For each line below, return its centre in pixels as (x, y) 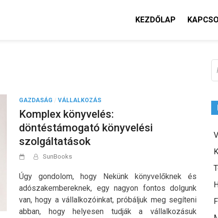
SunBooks (57, 157)
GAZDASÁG (36, 100)
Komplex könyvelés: (66, 114)
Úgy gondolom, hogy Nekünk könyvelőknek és (108, 177)
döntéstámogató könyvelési (86, 128)
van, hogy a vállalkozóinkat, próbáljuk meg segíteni (108, 200)
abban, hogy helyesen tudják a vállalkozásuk (108, 212)
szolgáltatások (55, 142)
